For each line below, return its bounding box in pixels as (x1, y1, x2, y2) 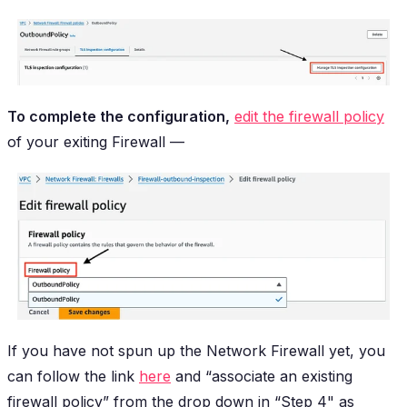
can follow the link (7, 367, 139, 386)
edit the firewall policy (234, 107, 384, 126)
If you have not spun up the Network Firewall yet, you (7, 342, 385, 361)
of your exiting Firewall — (7, 133, 184, 152)
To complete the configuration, (7, 107, 230, 126)
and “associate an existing (171, 367, 352, 386)
